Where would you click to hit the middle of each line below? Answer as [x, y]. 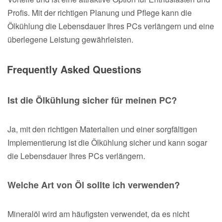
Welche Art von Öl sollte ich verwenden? [94, 185]
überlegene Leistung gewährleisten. [70, 39]
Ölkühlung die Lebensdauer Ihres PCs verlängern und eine [111, 26]
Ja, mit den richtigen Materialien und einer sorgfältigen [102, 129]
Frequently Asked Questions [74, 69]
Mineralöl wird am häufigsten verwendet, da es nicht [98, 214]
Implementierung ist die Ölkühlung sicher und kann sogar [107, 142]
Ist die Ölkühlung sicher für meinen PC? [92, 100]
